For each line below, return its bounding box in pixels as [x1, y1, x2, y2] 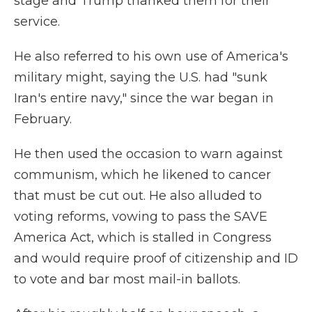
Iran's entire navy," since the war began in [14, 91, 274, 106]
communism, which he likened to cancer [14, 167, 271, 182]
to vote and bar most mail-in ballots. [14, 272, 247, 287]
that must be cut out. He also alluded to [14, 188, 262, 203]
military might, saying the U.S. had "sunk [14, 70, 267, 85]
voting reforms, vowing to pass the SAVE [14, 209, 267, 224]
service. [14, 14, 60, 29]
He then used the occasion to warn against [14, 146, 283, 162]
